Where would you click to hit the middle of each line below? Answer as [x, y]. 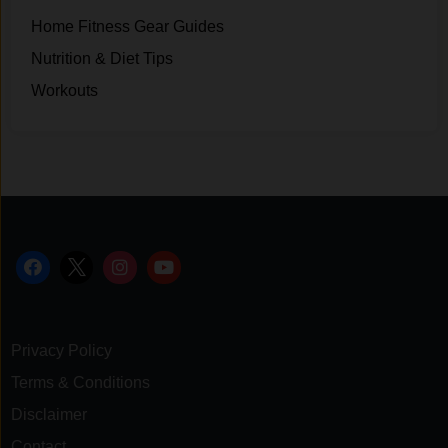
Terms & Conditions [81, 383]
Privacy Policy [62, 351]
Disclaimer [51, 415]
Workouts [65, 90]
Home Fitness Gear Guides [128, 26]
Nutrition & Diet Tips [102, 58]
